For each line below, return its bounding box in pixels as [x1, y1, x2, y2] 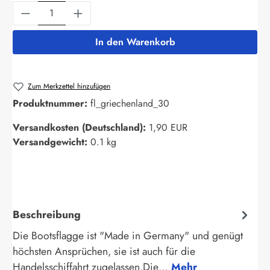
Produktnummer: [13, 96, 90, 111]
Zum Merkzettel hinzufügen [28, 80, 111, 92]
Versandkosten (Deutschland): [13, 121, 149, 135]
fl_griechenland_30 [90, 96, 169, 111]
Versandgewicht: [13, 135, 90, 149]
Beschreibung [13, 206, 81, 222]
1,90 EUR [149, 121, 187, 135]
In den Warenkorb [95, 34, 175, 49]
